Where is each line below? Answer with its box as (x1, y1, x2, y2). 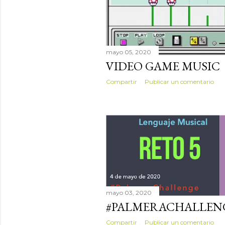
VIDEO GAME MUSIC (106, 58, 220, 74)
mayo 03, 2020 (106, 189, 152, 197)
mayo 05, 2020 (106, 48, 151, 56)
